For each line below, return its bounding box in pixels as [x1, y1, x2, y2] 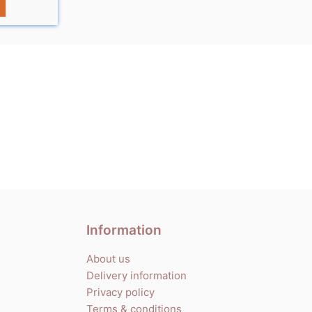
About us [86, 251, 130, 265]
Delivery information [86, 268, 187, 282]
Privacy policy [86, 285, 155, 299]
